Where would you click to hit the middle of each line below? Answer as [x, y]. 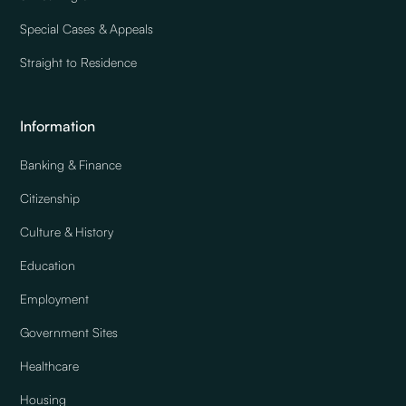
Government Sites [69, 333]
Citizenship [50, 198]
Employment [55, 299]
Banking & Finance [71, 165]
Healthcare [50, 366]
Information [58, 126]
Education [48, 266]
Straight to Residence [79, 63]
